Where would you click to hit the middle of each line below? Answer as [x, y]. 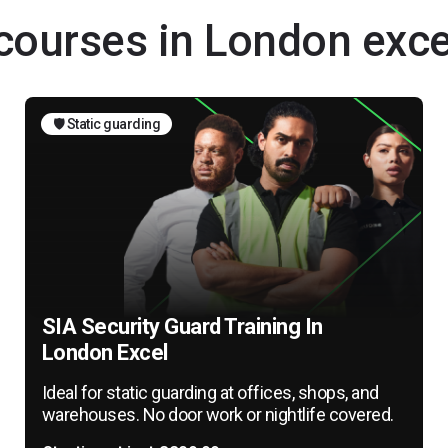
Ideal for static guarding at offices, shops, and [210, 392]
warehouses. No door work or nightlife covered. [217, 414]
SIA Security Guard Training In [182, 326]
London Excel [104, 352]
